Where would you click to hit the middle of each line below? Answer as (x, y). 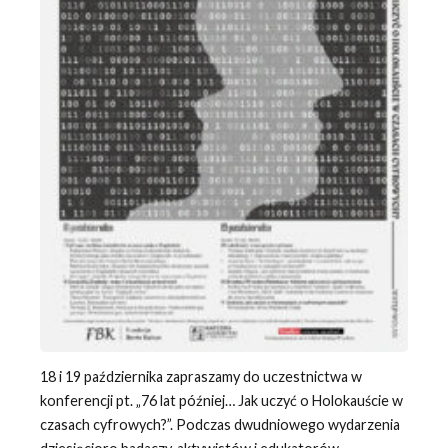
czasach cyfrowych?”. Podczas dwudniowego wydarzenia (219, 425)
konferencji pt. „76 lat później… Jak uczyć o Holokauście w (221, 401)
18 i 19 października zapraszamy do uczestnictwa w (200, 377)
